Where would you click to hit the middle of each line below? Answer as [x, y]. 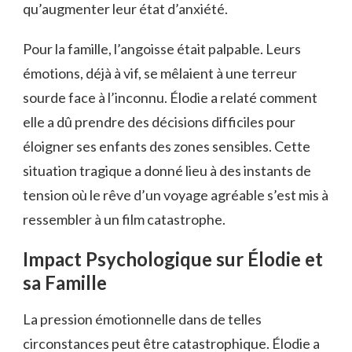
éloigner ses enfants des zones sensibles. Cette [167, 147]
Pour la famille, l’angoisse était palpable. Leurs [162, 49]
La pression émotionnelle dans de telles [142, 319]
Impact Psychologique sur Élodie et [173, 259]
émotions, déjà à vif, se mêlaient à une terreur [160, 73]
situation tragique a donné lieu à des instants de [167, 171]
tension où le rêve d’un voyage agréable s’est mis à [176, 195]
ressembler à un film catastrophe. [124, 220]
